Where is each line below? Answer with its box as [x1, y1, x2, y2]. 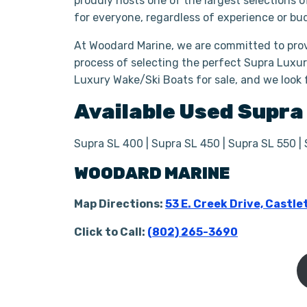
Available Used [74, 99, 238, 124]
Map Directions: [74, 197, 165, 210]
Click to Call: [74, 225, 147, 238]
